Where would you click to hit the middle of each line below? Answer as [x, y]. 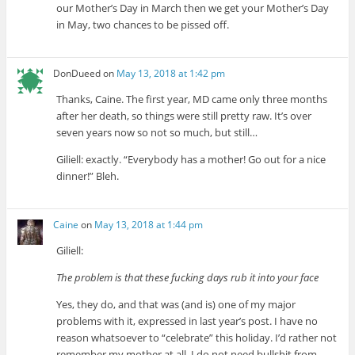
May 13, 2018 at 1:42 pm [171, 74]
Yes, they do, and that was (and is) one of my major [176, 305]
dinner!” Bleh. [88, 176]
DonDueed [77, 74]
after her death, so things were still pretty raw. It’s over [184, 116]
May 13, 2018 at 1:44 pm [149, 225]
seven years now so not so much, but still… [157, 133]
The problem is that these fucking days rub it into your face [188, 278]
